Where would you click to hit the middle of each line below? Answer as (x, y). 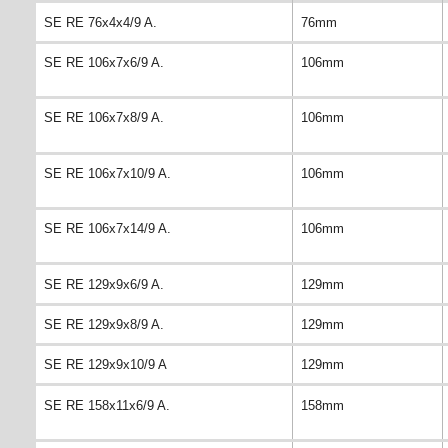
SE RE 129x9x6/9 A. (104, 284)
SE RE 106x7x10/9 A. (107, 173)
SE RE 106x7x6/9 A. (104, 63)
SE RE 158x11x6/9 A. (107, 405)
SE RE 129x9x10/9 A (105, 365)
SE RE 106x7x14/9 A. (107, 229)
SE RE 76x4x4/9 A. (100, 22)
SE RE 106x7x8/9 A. (104, 118)
